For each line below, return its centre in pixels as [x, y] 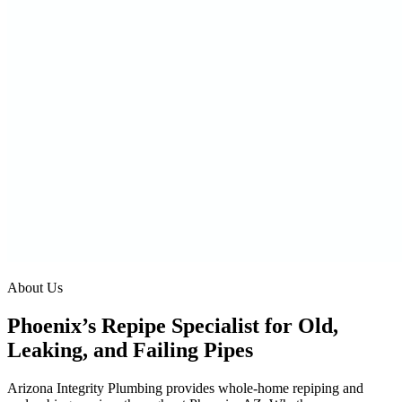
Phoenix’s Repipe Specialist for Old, [173, 325]
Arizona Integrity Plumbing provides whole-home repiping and [185, 388]
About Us [35, 287]
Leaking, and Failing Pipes [130, 350]
